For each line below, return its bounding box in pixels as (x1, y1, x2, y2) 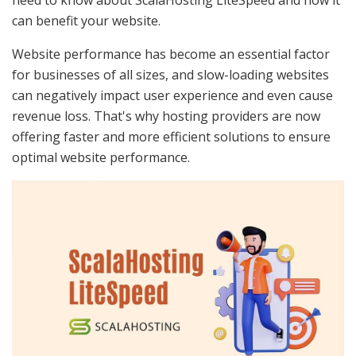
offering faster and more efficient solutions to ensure (12, 127, 331, 145)
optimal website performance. (12, 148, 190, 166)
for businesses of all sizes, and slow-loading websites (12, 65, 329, 83)
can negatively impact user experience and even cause (12, 86, 333, 104)
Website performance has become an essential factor (12, 44, 330, 63)
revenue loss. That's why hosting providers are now (12, 106, 320, 125)
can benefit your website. (12, 11, 161, 29)
